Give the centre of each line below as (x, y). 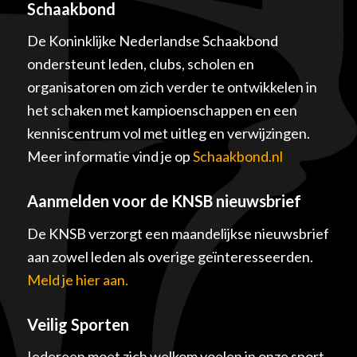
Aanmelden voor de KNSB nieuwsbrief (164, 201)
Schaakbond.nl (237, 157)
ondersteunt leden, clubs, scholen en (140, 64)
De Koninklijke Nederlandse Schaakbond (152, 41)
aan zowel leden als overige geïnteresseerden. (170, 256)
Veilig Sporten (78, 324)
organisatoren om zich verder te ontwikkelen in (172, 87)
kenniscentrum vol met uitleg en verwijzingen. (168, 133)
